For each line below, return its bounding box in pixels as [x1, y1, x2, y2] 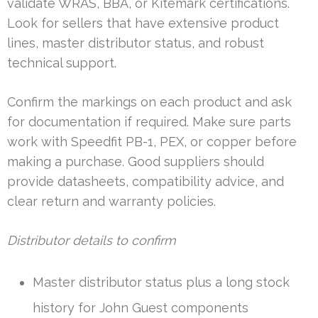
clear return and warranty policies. [7, 193, 216, 209]
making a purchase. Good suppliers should [7, 153, 264, 169]
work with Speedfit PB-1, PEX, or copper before [7, 133, 297, 149]
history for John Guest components [33, 300, 248, 315]
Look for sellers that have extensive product [7, 15, 279, 31]
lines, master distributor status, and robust [7, 35, 264, 50]
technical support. [7, 55, 116, 70]
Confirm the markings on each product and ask [7, 94, 292, 109]
